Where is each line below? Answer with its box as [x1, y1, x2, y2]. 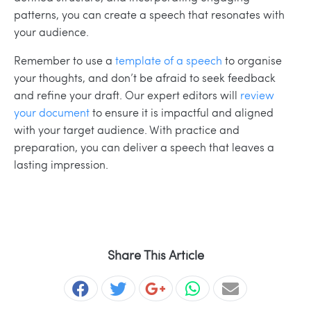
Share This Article [107, 245, 204, 263]
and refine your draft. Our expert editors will [14, 87, 240, 102]
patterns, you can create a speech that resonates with [14, 6, 285, 22]
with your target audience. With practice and [14, 121, 239, 137]
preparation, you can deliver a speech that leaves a [14, 139, 274, 154]
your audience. [14, 24, 92, 39]
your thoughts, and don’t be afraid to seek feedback [14, 69, 276, 85]
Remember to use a [14, 52, 115, 67]
